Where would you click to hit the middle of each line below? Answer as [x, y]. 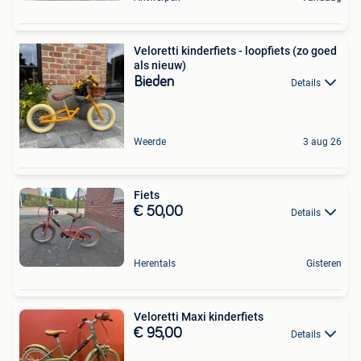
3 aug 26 [322, 141]
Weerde [150, 141]
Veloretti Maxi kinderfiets [199, 316]
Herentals [155, 263]
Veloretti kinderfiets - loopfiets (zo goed [235, 50]
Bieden [154, 82]
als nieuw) [160, 65]
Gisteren [324, 263]
